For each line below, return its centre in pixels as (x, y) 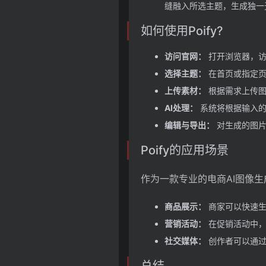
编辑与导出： (189, 125)
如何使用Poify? (182, 31)
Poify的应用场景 (185, 150)
